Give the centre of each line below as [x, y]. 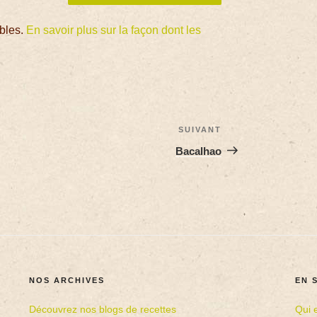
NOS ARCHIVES [67, 280]
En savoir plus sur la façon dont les [114, 30]
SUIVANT [200, 129]
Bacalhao [199, 151]
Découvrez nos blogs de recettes [103, 309]
